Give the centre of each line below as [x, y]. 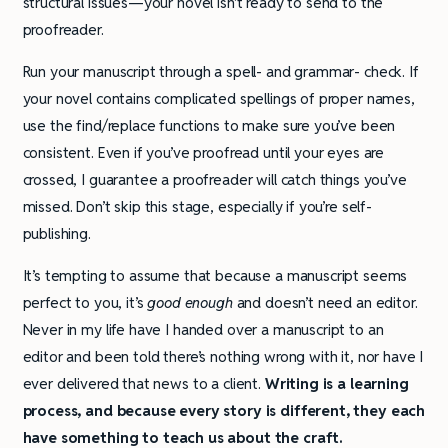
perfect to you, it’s [85, 302]
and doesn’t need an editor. [325, 302]
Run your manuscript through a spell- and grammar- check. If [220, 71]
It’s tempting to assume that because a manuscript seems [215, 275]
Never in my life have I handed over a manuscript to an [203, 329]
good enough [190, 302]
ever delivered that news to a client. [143, 383]
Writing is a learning [336, 383]
